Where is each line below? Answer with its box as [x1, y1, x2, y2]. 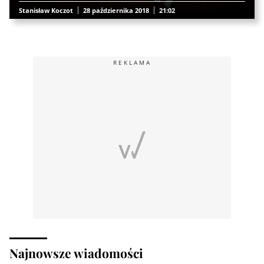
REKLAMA [113, 58, 151, 67]
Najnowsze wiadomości [9, 245, 143, 262]
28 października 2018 [83, 6, 149, 15]
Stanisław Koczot [19, 6, 73, 15]
